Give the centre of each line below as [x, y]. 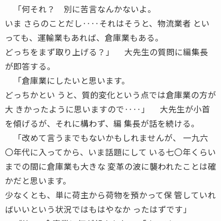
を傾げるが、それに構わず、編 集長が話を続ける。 [102, 123]
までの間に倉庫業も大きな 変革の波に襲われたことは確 [110, 166]
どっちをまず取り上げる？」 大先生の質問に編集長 [107, 52]
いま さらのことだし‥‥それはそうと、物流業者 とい [107, 23]
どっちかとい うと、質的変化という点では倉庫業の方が [110, 94]
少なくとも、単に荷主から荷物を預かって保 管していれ [110, 195]
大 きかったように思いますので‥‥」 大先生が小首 [108, 109]
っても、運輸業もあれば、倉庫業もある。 [84, 37]
